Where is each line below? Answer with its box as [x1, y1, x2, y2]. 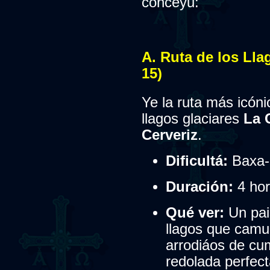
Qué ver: [165, 205, 224, 221]
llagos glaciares [141, 111, 243, 127]
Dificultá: [165, 153, 228, 169]
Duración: [165, 179, 233, 195]
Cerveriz [141, 127, 198, 143]
